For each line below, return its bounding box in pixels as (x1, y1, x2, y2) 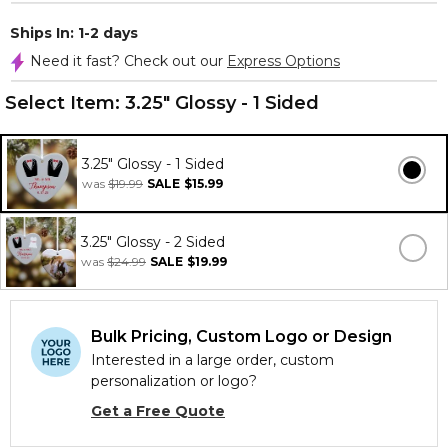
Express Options (227, 52, 340, 70)
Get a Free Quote (91, 402, 225, 420)
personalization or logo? (91, 372, 257, 390)
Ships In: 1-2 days (10, 24, 138, 42)
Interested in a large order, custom (91, 351, 334, 369)
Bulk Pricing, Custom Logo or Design (91, 327, 392, 346)
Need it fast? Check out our (30, 52, 227, 70)
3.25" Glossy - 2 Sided (81, 233, 225, 251)
